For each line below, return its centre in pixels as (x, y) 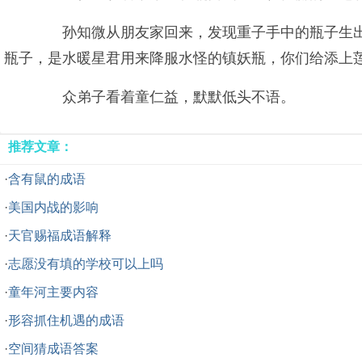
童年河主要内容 (53, 292)
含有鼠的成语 (47, 179)
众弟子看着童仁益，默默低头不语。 (164, 97)
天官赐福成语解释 (60, 236)
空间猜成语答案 (53, 349)
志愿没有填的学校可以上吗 (86, 264)
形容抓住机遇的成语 (66, 320)
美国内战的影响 (53, 207)
